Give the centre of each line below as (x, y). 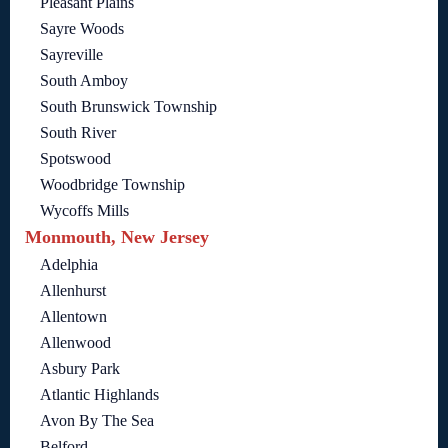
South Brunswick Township (128, 107)
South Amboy (84, 81)
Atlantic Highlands (99, 395)
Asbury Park (80, 369)
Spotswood (75, 159)
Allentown (73, 317)
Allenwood (75, 343)
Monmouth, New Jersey (117, 237)
